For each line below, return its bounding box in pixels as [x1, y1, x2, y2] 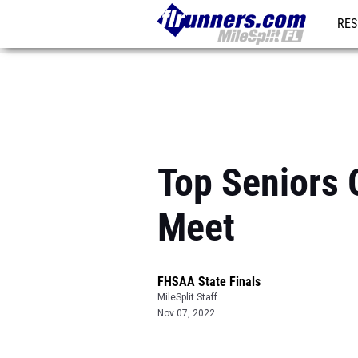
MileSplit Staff [157, 292, 217, 303]
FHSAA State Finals [157, 274, 261, 289]
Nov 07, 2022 [157, 308, 215, 319]
